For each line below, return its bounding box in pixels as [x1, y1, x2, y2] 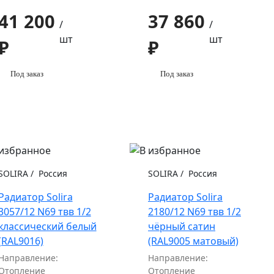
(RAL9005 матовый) [148, 234, 239, 248]
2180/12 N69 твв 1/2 [148, 205, 241, 219]
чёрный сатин [148, 220, 215, 234]
